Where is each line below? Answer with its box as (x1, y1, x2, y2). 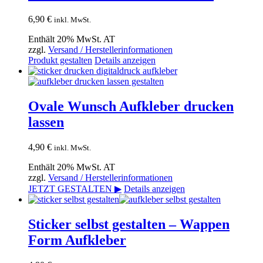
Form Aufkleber (28, 232, 126, 248)
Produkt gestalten (28, 55, 92, 66)
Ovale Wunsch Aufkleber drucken (28, 99, 234, 114)
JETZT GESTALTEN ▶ (28, 184, 122, 194)
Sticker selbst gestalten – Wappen (28, 217, 230, 232)
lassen (28, 114, 64, 130)
